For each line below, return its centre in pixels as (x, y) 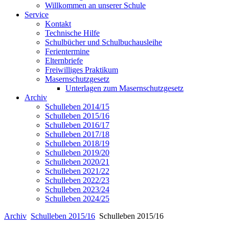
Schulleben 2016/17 (77, 125)
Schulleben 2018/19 (77, 144)
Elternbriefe (64, 61)
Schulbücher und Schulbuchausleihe (104, 42)
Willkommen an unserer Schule (95, 6)
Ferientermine (67, 52)
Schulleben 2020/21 (77, 162)
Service (37, 15)
